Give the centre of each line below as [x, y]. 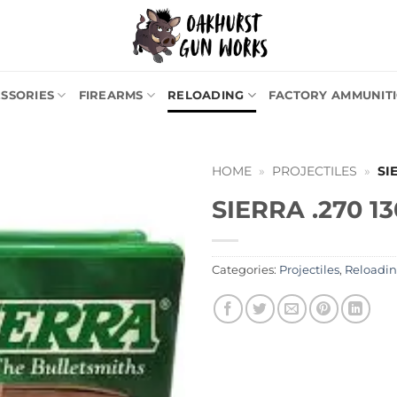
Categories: [245, 269]
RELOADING [206, 95]
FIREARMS [111, 95]
